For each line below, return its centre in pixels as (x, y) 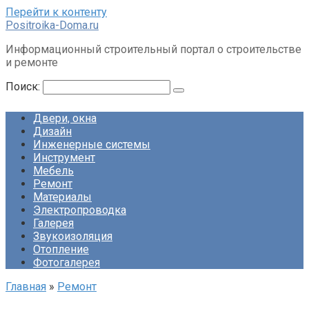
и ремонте (32, 62)
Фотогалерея (67, 262)
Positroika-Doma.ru (52, 25)
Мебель (53, 171)
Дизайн (52, 131)
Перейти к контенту (56, 12)
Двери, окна (65, 118)
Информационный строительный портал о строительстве (153, 49)
